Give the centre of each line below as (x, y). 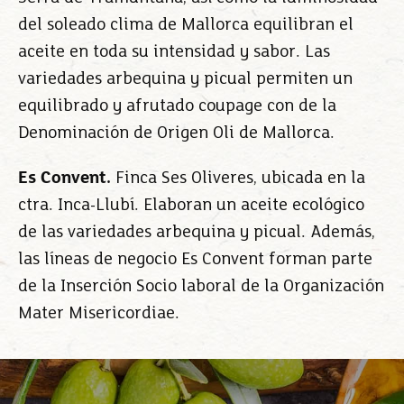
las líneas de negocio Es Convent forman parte (195, 260)
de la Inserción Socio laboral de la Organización (201, 287)
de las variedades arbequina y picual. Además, (197, 233)
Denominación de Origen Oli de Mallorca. (176, 133)
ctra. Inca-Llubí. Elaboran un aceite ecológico (191, 206)
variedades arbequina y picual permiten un (185, 79)
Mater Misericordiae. (99, 314)
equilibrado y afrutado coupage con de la (177, 106)
